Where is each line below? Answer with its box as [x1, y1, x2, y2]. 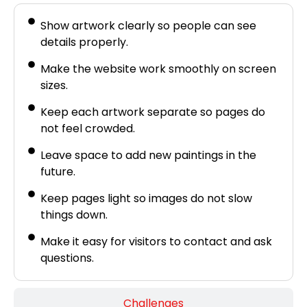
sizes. [40, 77, 68, 93]
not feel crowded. [40, 120, 135, 136]
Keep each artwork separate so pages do [40, 103, 265, 120]
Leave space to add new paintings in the [40, 147, 256, 163]
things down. [40, 206, 108, 223]
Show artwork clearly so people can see [40, 17, 256, 34]
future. [40, 163, 75, 180]
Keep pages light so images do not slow [40, 190, 252, 206]
